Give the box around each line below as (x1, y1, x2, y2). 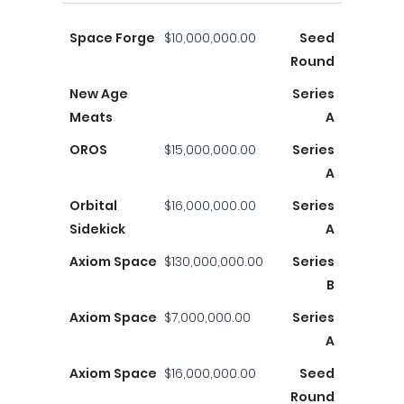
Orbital (69, 197, 117, 215)
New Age (69, 85, 128, 103)
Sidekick (69, 220, 125, 238)
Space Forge (69, 29, 155, 47)
